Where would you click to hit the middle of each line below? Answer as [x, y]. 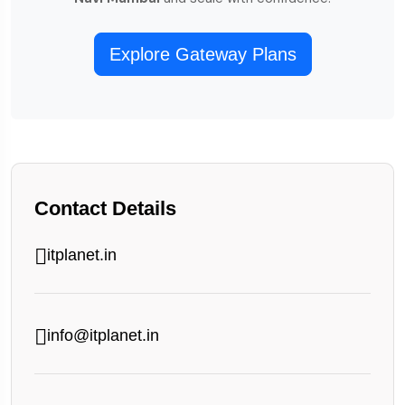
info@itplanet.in [103, 335]
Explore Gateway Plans [202, 54]
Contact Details [105, 208]
